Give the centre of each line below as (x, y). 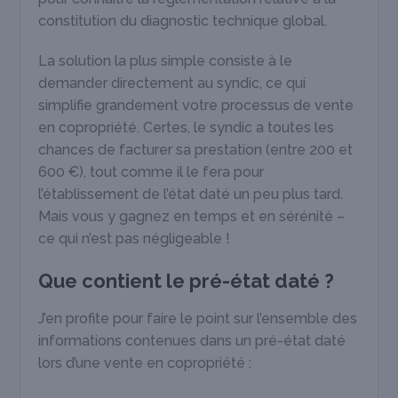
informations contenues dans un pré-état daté (192, 340)
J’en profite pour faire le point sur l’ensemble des (198, 318)
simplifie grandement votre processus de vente (196, 105)
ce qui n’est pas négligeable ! (135, 238)
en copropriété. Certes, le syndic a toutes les (187, 127)
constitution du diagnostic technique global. (183, 20)
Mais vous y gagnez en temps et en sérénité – (192, 216)
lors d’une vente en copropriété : (145, 362)
